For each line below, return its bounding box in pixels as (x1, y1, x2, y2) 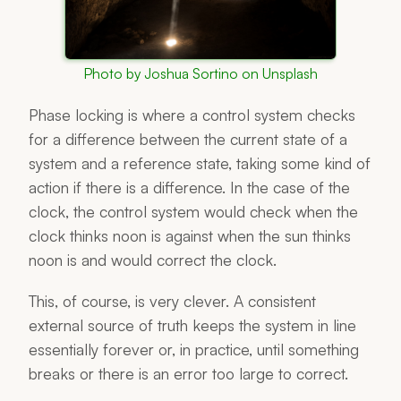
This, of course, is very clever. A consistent (29, 290, 316, 311)
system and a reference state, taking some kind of (29, 152, 371, 173)
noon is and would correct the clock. (29, 249, 277, 269)
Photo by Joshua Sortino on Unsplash (83, 64, 318, 82)
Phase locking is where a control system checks (29, 104, 355, 124)
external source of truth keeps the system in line (29, 314, 356, 335)
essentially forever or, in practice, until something (29, 338, 359, 359)
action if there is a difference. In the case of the (29, 176, 350, 197)
